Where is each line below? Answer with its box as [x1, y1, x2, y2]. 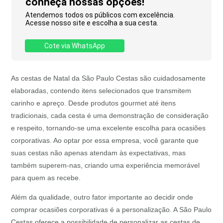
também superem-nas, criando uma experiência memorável [11, 161, 200, 170]
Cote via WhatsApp [44, 42, 106, 50]
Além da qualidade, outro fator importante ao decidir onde [11, 193, 194, 202]
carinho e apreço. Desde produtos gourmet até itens [11, 99, 176, 108]
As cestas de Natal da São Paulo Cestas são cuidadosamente [11, 74, 206, 83]
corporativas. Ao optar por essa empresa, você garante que [11, 136, 199, 145]
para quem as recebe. [11, 174, 81, 182]
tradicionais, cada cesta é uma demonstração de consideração [11, 111, 209, 120]
